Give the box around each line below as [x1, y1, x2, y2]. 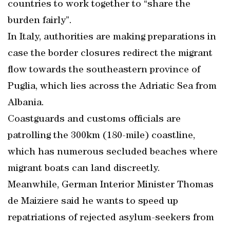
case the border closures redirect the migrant [8, 49, 213, 59]
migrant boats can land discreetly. [8, 164, 160, 174]
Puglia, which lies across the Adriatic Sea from [8, 82, 217, 92]
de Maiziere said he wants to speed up [8, 197, 178, 207]
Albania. [8, 98, 44, 108]
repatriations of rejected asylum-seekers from [8, 213, 214, 223]
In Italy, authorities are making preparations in [8, 32, 216, 43]
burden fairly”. [8, 16, 72, 26]
